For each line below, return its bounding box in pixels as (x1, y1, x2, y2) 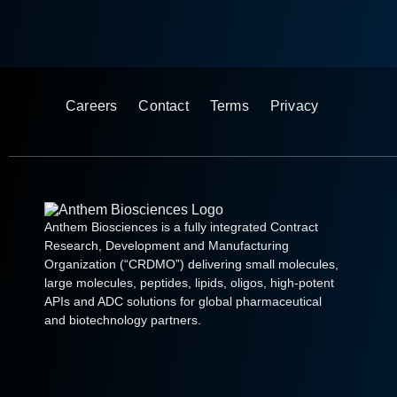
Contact (138, 98, 189, 113)
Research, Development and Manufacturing (44, 237, 289, 253)
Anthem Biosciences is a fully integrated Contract (44, 219, 318, 234)
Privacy (269, 98, 319, 113)
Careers (66, 98, 118, 113)
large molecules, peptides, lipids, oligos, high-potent (44, 275, 334, 290)
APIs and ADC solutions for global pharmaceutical (44, 293, 322, 308)
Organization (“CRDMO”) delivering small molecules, (44, 256, 339, 271)
